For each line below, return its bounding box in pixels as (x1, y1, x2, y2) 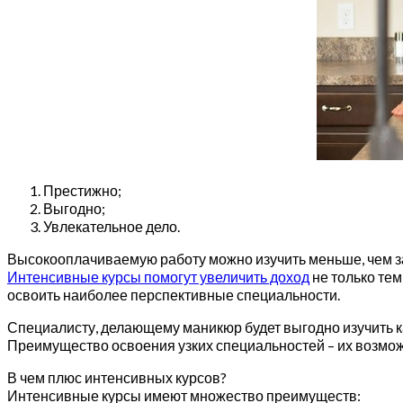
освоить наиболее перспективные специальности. (7, 286, 340, 304)
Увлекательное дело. (43, 218, 180, 236)
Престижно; (43, 182, 121, 200)
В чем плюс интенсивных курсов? (7, 369, 227, 387)
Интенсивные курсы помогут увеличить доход (7, 268, 309, 286)
